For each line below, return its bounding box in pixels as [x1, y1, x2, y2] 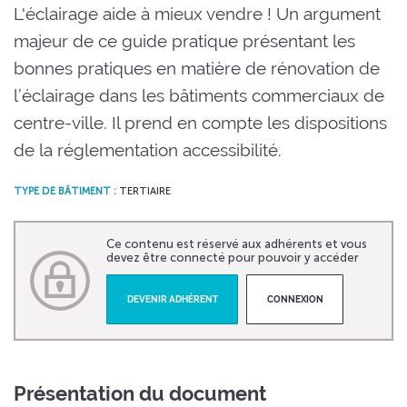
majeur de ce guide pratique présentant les [14, 30, 355, 51]
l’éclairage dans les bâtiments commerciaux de [14, 84, 384, 105]
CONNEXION [266, 293, 323, 305]
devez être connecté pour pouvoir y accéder [106, 251, 359, 265]
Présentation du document [14, 381, 266, 405]
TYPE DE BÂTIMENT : [14, 184, 116, 198]
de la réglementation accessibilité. [14, 139, 282, 160]
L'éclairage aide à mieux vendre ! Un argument [14, 3, 381, 24]
